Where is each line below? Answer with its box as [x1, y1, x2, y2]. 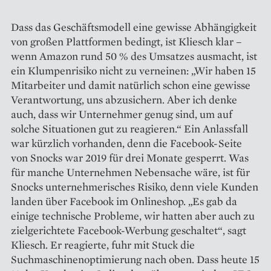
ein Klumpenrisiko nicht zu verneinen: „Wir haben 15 [11, 64, 256, 78]
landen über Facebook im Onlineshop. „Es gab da [11, 194, 237, 209]
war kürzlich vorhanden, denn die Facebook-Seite [11, 136, 242, 151]
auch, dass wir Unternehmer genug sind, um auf [11, 107, 232, 122]
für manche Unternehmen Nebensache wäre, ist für [11, 165, 250, 180]
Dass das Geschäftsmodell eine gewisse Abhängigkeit [11, 20, 256, 34]
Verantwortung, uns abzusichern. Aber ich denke [11, 93, 237, 107]
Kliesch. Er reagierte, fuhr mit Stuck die [11, 238, 195, 252]
